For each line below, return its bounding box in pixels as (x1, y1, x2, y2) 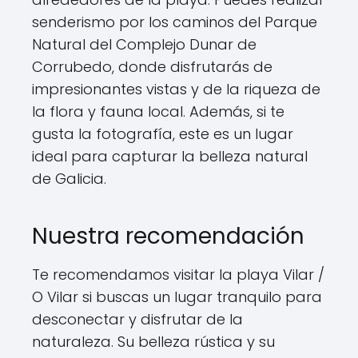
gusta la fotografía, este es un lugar (32, 124, 293, 144)
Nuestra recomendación (32, 221, 304, 252)
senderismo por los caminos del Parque (32, 12, 317, 32)
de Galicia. (32, 169, 106, 189)
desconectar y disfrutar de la (32, 309, 243, 329)
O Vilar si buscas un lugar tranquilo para (32, 287, 322, 307)
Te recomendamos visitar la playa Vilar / (32, 265, 324, 284)
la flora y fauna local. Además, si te (32, 101, 284, 121)
